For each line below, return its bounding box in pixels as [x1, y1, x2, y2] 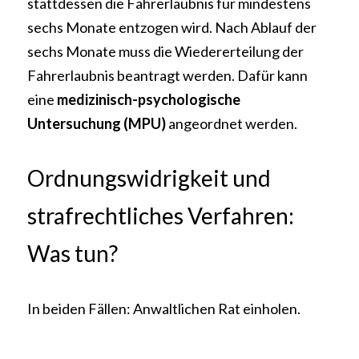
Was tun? [27, 240, 118, 267]
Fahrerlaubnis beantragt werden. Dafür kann [27, 67, 308, 84]
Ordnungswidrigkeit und [27, 164, 271, 192]
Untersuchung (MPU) [27, 115, 166, 132]
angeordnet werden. [166, 115, 297, 132]
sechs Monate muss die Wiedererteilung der [27, 42, 304, 60]
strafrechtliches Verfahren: [27, 202, 294, 229]
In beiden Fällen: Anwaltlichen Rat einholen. [27, 300, 303, 317]
